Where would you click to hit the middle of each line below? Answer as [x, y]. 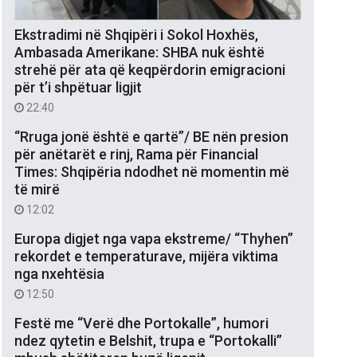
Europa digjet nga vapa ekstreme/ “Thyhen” [154, 238]
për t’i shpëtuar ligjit [78, 87]
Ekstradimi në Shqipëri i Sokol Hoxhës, [136, 34]
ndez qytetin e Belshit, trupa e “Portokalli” [148, 340]
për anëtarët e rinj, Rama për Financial [136, 154]
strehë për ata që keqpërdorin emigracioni [150, 69]
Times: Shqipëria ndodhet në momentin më [152, 171]
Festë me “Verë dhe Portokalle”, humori [141, 323]
